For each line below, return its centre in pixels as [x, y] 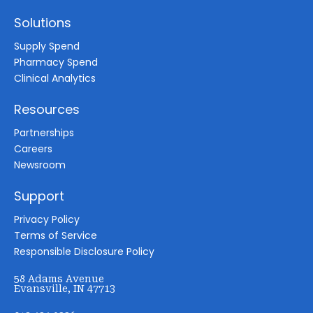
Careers [33, 148]
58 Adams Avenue [59, 278]
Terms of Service [56, 235]
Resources [47, 109]
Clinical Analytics [55, 78]
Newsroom [40, 165]
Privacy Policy [47, 219]
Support [39, 196]
